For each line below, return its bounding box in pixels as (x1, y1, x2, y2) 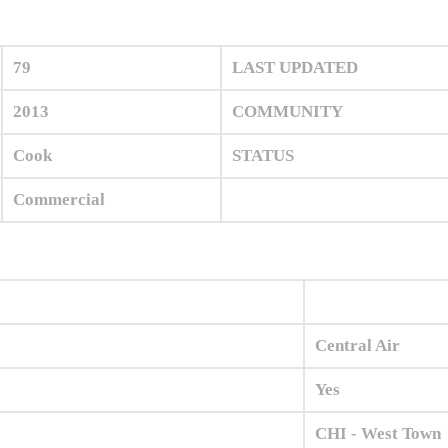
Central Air (315, 336, 400, 356)
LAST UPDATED (232, 58, 358, 78)
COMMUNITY (232, 102, 343, 122)
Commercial (13, 190, 105, 210)
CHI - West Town (315, 424, 441, 444)
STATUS (232, 146, 294, 166)
